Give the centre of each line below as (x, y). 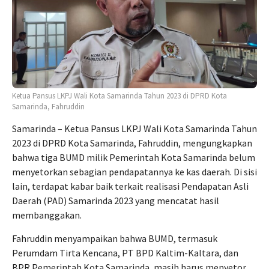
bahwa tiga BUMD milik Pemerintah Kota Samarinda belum (134, 158)
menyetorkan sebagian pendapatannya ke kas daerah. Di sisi (134, 172)
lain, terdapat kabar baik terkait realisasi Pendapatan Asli (130, 186)
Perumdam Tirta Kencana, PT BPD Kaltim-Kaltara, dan (125, 253)
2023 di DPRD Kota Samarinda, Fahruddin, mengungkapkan (132, 143)
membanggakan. (47, 215)
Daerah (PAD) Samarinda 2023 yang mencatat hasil (116, 201)
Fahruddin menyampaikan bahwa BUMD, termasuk (115, 239)
